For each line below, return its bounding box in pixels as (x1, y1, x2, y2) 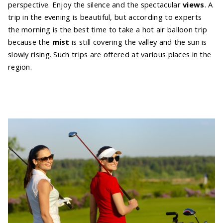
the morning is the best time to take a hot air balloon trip (8, 24, 208, 35)
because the (8, 37, 52, 47)
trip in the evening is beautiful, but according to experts (8, 12, 202, 22)
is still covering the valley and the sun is (69, 37, 207, 47)
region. (8, 62, 32, 72)
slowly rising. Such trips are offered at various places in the (8, 49, 212, 60)
